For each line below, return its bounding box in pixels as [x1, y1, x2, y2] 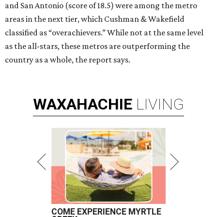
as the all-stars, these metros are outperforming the [5, 41, 190, 51]
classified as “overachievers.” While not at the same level [5, 28, 203, 37]
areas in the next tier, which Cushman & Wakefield [5, 14, 185, 24]
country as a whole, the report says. [5, 55, 130, 64]
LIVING [136, 95, 184, 113]
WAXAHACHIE [33, 95, 132, 113]
